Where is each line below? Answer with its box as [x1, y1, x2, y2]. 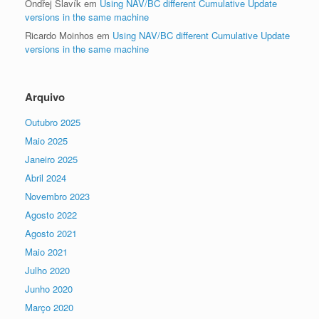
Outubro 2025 [25, 115, 80, 129]
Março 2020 [25, 300, 73, 314]
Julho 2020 [25, 263, 70, 277]
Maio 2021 [25, 245, 68, 258]
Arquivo [25, 89, 65, 105]
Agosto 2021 [25, 226, 77, 240]
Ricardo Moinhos [25, 28, 94, 42]
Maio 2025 [25, 134, 68, 147]
